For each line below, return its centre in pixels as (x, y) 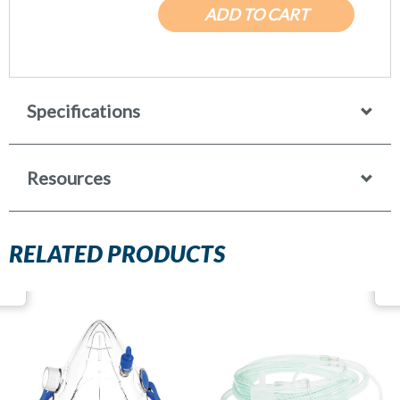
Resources (69, 177)
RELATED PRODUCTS (117, 255)
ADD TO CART (256, 14)
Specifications (83, 110)
